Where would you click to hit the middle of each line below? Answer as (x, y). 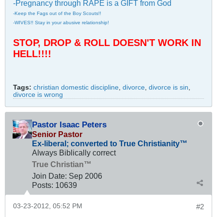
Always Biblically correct (74, 153)
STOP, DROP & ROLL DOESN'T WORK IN (107, 43)
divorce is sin (169, 88)
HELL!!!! (32, 54)
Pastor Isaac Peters (69, 125)
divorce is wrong (38, 95)
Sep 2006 (85, 176)
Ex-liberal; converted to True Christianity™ (110, 144)
